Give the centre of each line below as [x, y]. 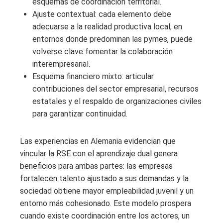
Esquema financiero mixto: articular [93, 77]
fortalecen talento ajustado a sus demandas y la [104, 179]
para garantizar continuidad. [80, 114]
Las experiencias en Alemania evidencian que [98, 141]
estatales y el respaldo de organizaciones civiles [117, 102]
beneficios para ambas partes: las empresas [96, 166]
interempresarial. [61, 64]
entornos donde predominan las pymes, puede [112, 39]
